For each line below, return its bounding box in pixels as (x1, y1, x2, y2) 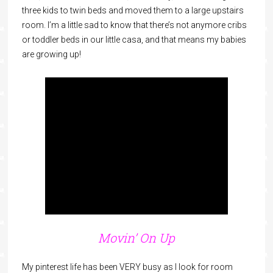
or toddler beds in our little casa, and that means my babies (21, 35, 246, 44)
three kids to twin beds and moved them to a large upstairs (21, 5, 244, 15)
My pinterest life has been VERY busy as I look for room (21, 262, 233, 272)
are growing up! (21, 49, 81, 59)
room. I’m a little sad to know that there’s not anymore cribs (21, 20, 247, 30)
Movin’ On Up (97, 230, 175, 246)
